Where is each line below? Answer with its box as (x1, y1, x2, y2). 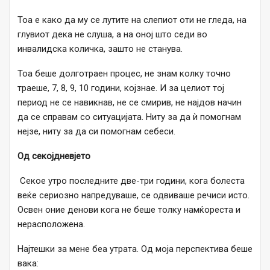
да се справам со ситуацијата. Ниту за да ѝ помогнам (17, 111, 241, 123)
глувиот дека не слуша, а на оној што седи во (17, 29, 207, 40)
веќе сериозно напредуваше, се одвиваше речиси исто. (17, 190, 250, 201)
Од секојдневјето (17, 151, 90, 162)
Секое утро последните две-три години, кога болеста (17, 175, 245, 187)
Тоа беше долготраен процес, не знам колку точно (17, 68, 231, 80)
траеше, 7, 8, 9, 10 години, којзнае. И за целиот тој (17, 83, 224, 94)
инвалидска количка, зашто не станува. (17, 43, 190, 55)
